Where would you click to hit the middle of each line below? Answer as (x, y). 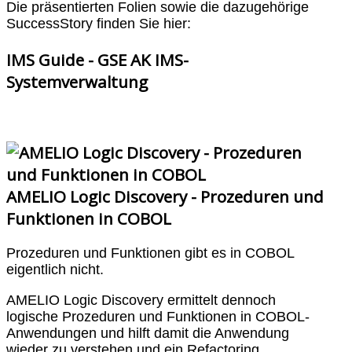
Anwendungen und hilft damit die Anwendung (148, 333)
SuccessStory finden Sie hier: (99, 24)
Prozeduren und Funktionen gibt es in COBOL (150, 253)
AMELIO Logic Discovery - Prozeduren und (165, 196)
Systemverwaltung (77, 81)
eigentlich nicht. (55, 270)
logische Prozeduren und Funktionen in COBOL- (158, 317)
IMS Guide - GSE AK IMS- (97, 59)
